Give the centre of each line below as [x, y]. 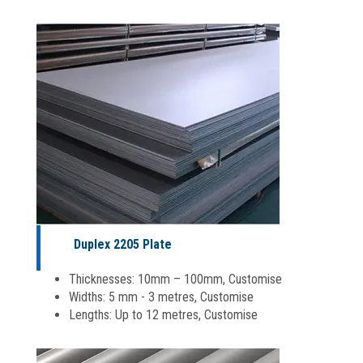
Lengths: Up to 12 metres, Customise [163, 314]
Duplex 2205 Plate [123, 244]
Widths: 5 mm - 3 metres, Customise [161, 297]
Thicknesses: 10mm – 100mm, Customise [175, 279]
